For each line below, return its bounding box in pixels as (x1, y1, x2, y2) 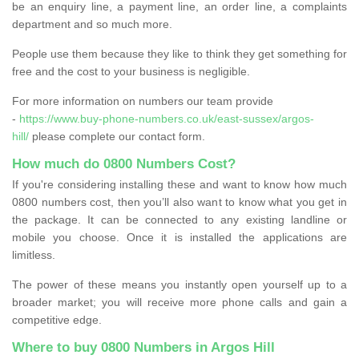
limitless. (12, 248, 55, 261)
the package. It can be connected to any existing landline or (12, 212, 347, 226)
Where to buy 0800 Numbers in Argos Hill (12, 339, 275, 355)
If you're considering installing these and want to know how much (12, 177, 347, 191)
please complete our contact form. (29, 129, 205, 143)
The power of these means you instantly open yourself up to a (12, 277, 347, 291)
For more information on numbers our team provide (12, 94, 273, 107)
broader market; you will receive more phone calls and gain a (12, 295, 347, 309)
